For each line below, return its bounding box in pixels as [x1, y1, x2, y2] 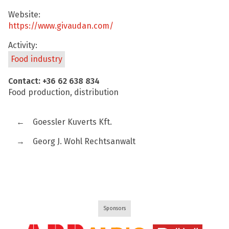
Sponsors [103, 205, 126, 212]
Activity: [8, 40, 37, 50]
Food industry [11, 54, 62, 64]
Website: [8, 9, 40, 19]
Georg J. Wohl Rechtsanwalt [33, 136, 135, 146]
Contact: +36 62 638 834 [8, 76, 100, 86]
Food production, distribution [8, 87, 119, 97]
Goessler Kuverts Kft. [33, 117, 112, 127]
